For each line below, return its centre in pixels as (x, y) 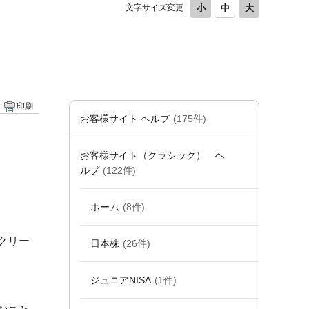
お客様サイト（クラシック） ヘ (152, 155)
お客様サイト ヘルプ (125, 119)
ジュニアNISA (121, 280)
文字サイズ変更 (154, 8)
